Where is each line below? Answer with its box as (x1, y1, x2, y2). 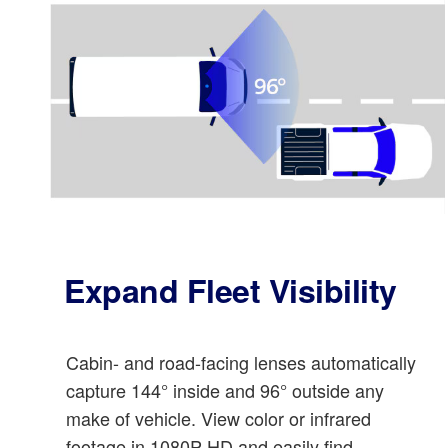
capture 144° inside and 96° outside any (66, 376, 384, 403)
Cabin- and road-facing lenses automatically (66, 348, 416, 375)
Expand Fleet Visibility (64, 266, 397, 313)
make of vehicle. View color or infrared (66, 404, 371, 431)
